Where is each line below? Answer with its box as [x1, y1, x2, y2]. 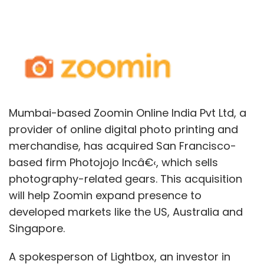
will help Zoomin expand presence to [9, 187, 202, 203]
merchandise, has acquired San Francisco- [9, 138, 236, 153]
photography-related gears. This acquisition [9, 171, 242, 186]
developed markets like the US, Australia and [9, 204, 243, 219]
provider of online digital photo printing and [9, 121, 238, 137]
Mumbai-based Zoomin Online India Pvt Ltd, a [9, 105, 246, 120]
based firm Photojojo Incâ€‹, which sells [9, 154, 218, 170]
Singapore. [9, 220, 65, 236]
